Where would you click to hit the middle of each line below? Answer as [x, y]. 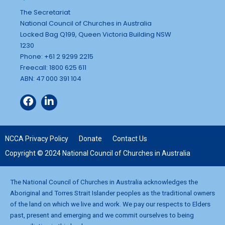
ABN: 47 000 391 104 [51, 78]
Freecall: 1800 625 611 [53, 67]
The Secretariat [45, 12]
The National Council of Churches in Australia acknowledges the [104, 182]
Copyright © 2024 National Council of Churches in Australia [98, 153]
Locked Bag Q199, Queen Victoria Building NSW [96, 34]
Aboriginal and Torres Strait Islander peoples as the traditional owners [113, 193]
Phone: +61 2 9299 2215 [57, 56]
